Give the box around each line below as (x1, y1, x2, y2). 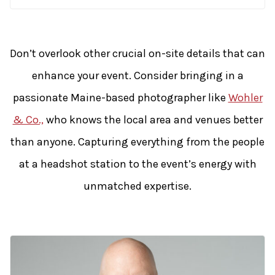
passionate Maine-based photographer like (12, 91, 228, 105)
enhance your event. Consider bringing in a (31, 69, 244, 83)
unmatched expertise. (83, 179, 192, 193)
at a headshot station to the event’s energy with (18, 157, 257, 171)
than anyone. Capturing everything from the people (10, 135, 265, 149)
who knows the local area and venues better (43, 113, 263, 127)
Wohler (228, 91, 263, 105)
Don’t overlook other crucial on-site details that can (10, 47, 265, 61)
